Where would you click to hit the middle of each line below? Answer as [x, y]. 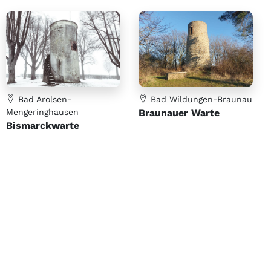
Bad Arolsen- [43, 100]
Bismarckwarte [43, 126]
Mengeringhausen [42, 112]
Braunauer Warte [179, 113]
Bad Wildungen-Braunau [200, 100]
